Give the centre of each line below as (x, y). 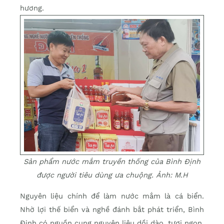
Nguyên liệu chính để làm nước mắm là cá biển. (112, 196)
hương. (32, 8)
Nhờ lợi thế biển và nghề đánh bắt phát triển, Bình (112, 209)
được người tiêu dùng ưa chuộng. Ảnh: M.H (112, 175)
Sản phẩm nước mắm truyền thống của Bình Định (112, 162)
